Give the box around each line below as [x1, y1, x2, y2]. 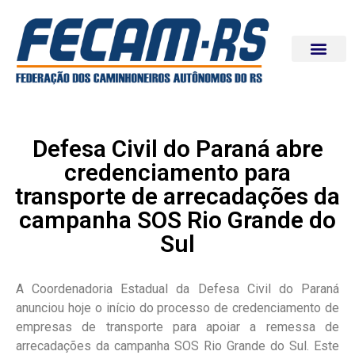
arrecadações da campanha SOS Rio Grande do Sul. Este [16, 338, 339, 353]
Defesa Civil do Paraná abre [32, 134, 323, 162]
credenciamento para [64, 158, 291, 186]
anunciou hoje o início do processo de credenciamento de [16, 300, 339, 315]
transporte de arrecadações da [15, 181, 340, 210]
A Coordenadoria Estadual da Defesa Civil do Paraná [16, 281, 339, 296]
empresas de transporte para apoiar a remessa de [16, 319, 339, 334]
